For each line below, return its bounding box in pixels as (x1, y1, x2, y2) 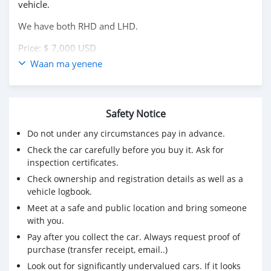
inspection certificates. (27, 157, 119, 168)
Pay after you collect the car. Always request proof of (27, 231, 240, 243)
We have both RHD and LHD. (18, 20, 138, 32)
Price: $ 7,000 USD (18, 42, 96, 54)
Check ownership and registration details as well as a (27, 173, 243, 184)
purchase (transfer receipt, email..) (27, 244, 168, 255)
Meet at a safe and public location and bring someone (27, 202, 247, 214)
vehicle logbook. (27, 186, 92, 197)
